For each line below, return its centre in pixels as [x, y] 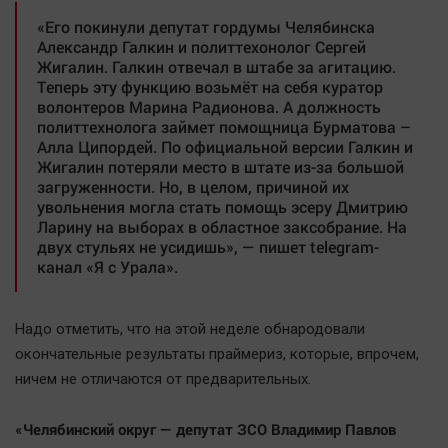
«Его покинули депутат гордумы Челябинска [206, 27]
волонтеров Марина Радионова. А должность [209, 107]
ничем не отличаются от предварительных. [165, 379]
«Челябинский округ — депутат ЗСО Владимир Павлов [205, 429]
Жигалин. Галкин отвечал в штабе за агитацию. [216, 67]
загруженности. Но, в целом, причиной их [193, 187]
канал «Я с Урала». [109, 267]
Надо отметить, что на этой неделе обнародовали [190, 329]
